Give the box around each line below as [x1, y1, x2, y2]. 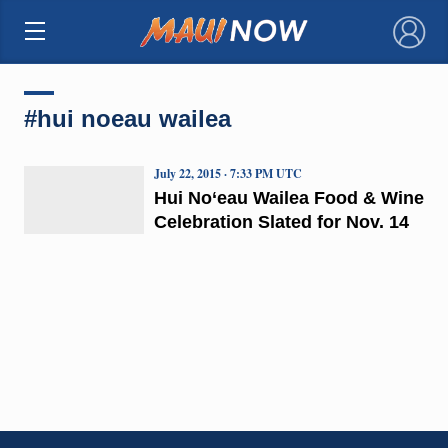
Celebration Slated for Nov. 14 [153, 211, 409, 232]
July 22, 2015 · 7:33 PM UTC [153, 164, 302, 182]
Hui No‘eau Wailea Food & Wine [153, 187, 424, 208]
